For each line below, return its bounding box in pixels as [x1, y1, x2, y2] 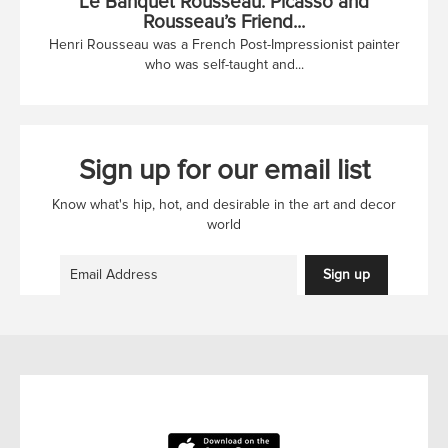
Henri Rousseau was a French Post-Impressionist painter [48, 35, 400, 53]
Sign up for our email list [78, 152, 370, 187]
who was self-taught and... [144, 55, 304, 73]
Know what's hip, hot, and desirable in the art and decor [52, 195, 396, 213]
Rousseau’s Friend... [143, 10, 305, 34]
